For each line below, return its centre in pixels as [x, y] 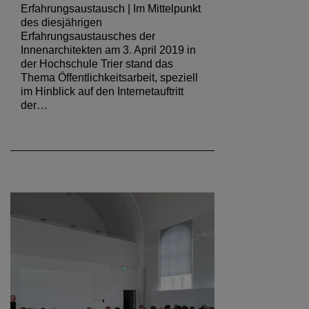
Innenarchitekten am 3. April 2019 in [108, 50]
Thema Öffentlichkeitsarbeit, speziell [109, 77]
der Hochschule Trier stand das [97, 63]
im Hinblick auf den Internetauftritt [102, 91]
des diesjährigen [61, 22]
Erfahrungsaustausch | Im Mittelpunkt [111, 8]
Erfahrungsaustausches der [88, 36]
